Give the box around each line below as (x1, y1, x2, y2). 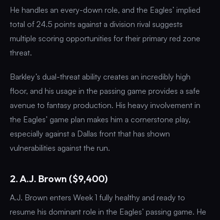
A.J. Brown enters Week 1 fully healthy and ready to (10, 192, 185, 202)
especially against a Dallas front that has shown (10, 128, 170, 138)
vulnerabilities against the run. (10, 142, 110, 153)
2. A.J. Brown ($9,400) (10, 172, 108, 185)
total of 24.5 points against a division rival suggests (10, 19, 183, 29)
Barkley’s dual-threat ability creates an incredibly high (10, 71, 191, 82)
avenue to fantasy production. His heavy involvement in (10, 100, 200, 110)
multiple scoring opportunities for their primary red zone (10, 33, 200, 43)
